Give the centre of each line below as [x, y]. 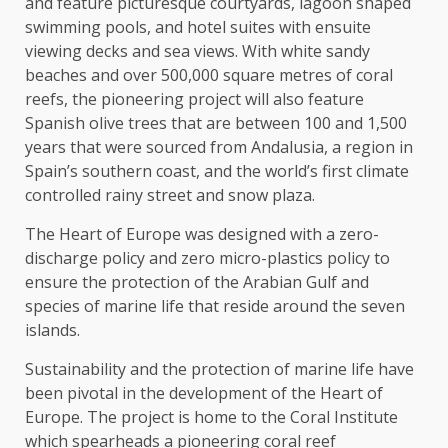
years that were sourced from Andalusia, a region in [219, 147]
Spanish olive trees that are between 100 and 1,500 [216, 123]
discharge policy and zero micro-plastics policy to [207, 258]
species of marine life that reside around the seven [215, 306]
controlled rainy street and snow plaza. [174, 195]
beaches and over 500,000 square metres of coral [209, 75]
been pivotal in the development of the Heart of [204, 393]
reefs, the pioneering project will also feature [194, 99]
